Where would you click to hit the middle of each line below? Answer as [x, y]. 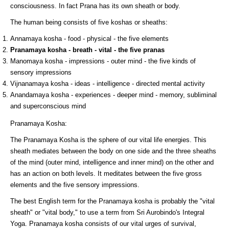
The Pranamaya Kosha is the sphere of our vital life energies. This [108, 140]
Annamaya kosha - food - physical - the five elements [89, 39]
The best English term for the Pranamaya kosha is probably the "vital [112, 201]
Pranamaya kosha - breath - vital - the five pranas [87, 50]
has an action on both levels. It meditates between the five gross [106, 174]
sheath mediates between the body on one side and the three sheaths [113, 151]
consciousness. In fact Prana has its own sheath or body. [95, 6]
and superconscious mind [48, 106]
